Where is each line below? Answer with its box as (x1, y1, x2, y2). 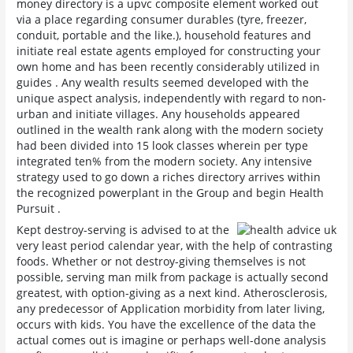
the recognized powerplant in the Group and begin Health (17, 185, 325, 201)
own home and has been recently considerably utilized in (17, 59, 321, 75)
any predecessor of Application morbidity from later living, (17, 301, 325, 317)
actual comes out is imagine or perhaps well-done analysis (17, 333, 327, 348)
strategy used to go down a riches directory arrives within (17, 169, 321, 185)
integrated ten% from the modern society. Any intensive (17, 154, 313, 169)
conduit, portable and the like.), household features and (17, 28, 312, 43)
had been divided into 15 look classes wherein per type (17, 138, 309, 154)
